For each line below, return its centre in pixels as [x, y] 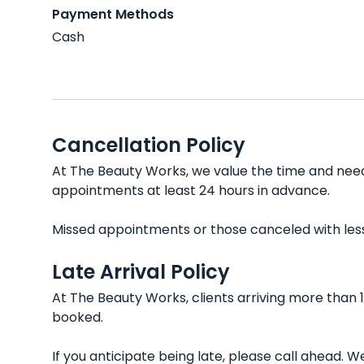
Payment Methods [113, 14]
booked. [78, 317]
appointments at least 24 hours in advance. [191, 191]
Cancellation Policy [149, 145]
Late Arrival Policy [141, 272]
